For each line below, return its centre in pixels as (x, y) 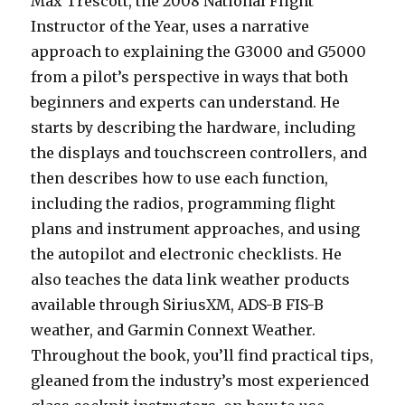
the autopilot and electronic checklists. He (187, 254)
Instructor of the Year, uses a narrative (170, 27)
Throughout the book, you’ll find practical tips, (202, 356)
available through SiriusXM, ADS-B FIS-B (178, 305)
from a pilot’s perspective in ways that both (190, 77)
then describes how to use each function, (180, 179)
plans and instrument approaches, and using (196, 229)
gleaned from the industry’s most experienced (200, 381)
